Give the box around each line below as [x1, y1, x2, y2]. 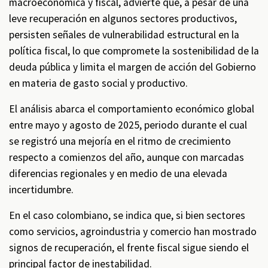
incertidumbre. [9, 183, 74, 196]
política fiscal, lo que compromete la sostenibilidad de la [9, 44, 259, 57]
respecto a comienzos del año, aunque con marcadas [9, 151, 244, 164]
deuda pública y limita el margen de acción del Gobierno [9, 60, 256, 74]
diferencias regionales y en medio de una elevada [9, 167, 227, 180]
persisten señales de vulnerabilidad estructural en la [9, 28, 239, 41]
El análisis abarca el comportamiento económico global [9, 102, 254, 115]
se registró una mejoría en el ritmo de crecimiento [9, 135, 231, 148]
